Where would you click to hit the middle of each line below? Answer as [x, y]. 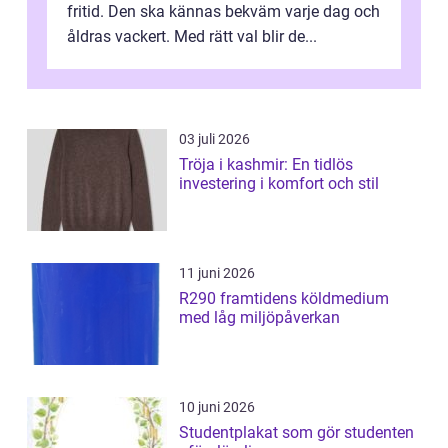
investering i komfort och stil [279, 184]
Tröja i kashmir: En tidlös [266, 165]
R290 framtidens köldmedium [199, 299]
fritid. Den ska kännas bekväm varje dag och [223, 12]
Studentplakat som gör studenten [296, 433]
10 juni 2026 [217, 407]
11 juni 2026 [217, 273]
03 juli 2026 [214, 139]
